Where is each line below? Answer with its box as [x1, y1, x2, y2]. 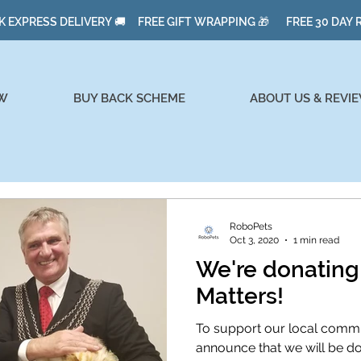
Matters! [196, 283, 284, 310]
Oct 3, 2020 [230, 234, 279, 246]
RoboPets [230, 221, 272, 233]
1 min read [293, 234, 339, 246]
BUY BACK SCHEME [73, 91, 185, 106]
